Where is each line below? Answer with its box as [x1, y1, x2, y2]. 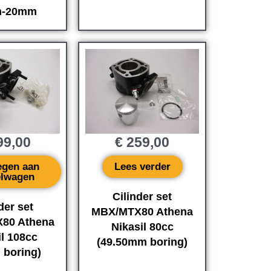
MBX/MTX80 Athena [91, 206, 194, 218]
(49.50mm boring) [97, 236, 188, 249]
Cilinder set [113, 191, 172, 203]
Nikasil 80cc [111, 221, 174, 233]
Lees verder [114, 161, 171, 173]
